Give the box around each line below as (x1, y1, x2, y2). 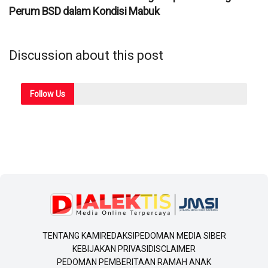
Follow (30, 89, 54, 99)
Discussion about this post (9, 48, 163, 63)
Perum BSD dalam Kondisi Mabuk (9, 5, 160, 18)
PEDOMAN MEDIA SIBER (134, 230, 226, 240)
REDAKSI (100, 230, 135, 240)
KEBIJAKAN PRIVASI (72, 243, 148, 254)
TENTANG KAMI (42, 230, 101, 240)
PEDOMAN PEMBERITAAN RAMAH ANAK (57, 257, 211, 267)
